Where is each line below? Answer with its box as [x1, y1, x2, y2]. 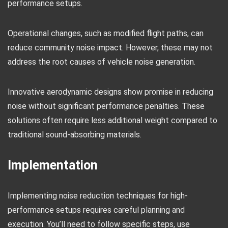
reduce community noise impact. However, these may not [8, 43, 213, 52]
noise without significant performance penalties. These [8, 101, 205, 111]
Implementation [8, 158, 98, 173]
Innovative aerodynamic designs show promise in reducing [8, 87, 213, 97]
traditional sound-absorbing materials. [8, 130, 141, 139]
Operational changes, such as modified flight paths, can [8, 28, 204, 38]
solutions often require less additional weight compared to [8, 116, 217, 125]
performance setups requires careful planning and [8, 205, 185, 215]
